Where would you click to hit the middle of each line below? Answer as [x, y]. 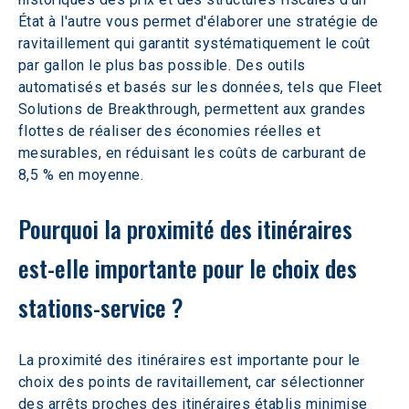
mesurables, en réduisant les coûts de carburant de [194, 153]
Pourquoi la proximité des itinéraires [188, 229]
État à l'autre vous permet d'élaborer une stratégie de [201, 21]
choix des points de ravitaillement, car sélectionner [194, 382]
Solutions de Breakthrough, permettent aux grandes [194, 109]
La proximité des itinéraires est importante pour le [191, 360]
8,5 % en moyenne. [81, 175]
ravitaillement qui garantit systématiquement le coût [197, 43]
